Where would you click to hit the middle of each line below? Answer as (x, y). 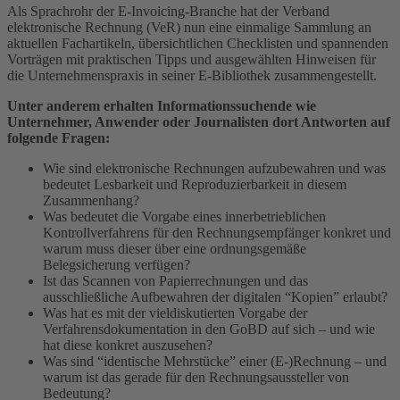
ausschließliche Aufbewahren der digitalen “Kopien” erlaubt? (215, 297)
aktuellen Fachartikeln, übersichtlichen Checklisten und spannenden (198, 44)
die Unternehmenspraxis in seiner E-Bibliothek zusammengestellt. (192, 76)
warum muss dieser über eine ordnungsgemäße (175, 249)
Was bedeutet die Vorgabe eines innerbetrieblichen (184, 217)
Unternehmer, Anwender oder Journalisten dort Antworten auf (199, 122)
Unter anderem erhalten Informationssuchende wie (162, 106)
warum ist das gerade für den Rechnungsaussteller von (196, 378)
